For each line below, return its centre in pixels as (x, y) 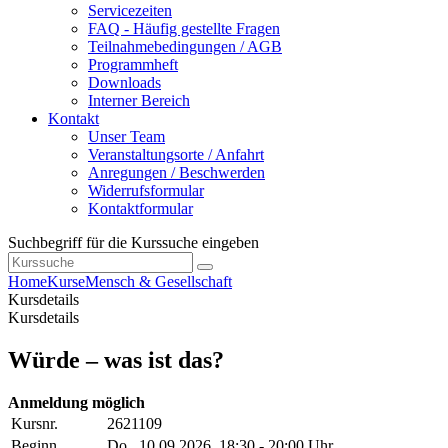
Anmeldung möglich (76, 403)
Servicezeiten (130, 11)
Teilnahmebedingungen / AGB (185, 47)
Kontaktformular (140, 209)
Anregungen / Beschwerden (176, 173)
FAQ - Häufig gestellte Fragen (184, 29)
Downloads (124, 83)
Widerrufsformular (146, 191)
